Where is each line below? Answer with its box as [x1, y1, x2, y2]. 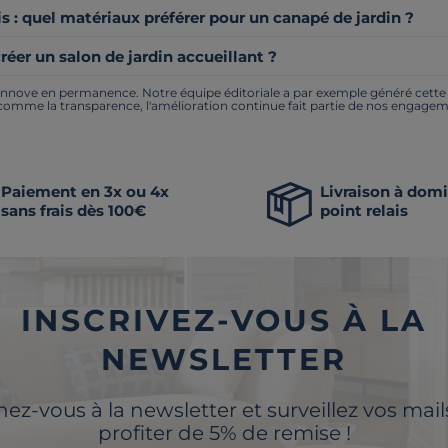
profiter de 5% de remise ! [97, 420, 351, 445]
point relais [320, 200, 409, 220]
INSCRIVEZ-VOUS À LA [21, 301, 427, 339]
